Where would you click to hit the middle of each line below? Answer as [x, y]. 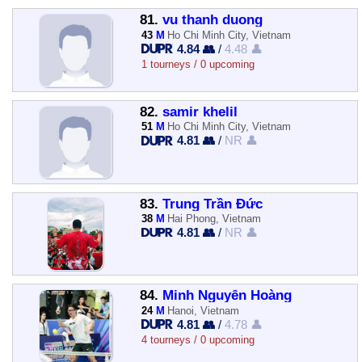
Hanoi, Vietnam [204, 310]
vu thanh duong [212, 20]
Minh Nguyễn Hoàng [227, 296]
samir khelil [200, 112]
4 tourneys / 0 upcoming [198, 339]
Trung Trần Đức [212, 204]
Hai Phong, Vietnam [215, 218]
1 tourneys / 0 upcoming [198, 64]
